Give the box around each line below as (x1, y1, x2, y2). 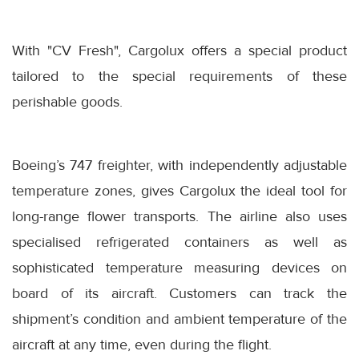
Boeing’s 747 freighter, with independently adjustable (12, 156, 347, 175)
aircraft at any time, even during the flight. (12, 336, 272, 354)
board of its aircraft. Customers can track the (12, 284, 347, 303)
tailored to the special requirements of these (12, 67, 347, 86)
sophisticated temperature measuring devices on (12, 259, 347, 277)
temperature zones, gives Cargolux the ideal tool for (12, 182, 347, 200)
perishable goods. (12, 93, 123, 111)
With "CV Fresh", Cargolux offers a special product (12, 42, 347, 60)
